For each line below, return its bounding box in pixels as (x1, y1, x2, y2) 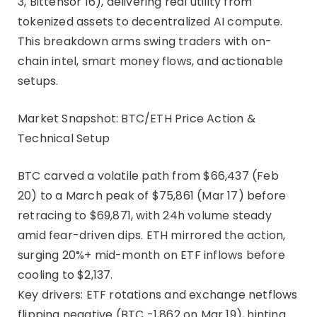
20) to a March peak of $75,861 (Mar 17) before (18, 187, 287, 204)
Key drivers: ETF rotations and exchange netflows (18, 286, 298, 303)
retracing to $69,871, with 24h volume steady (18, 207, 272, 224)
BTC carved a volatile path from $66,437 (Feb (18, 167, 279, 184)
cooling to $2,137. (18, 266, 113, 283)
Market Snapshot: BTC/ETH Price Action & (18, 110, 255, 127)
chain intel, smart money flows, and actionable (18, 52, 284, 69)
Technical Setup (18, 129, 110, 146)
